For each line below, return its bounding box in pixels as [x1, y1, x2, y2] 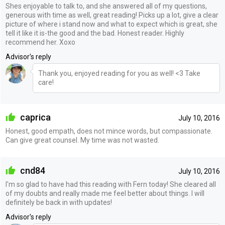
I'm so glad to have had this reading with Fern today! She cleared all [5, 180, 216, 188]
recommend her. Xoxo [5, 38, 75, 47]
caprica [18, 112, 51, 123]
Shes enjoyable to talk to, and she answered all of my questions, [5, 2, 207, 11]
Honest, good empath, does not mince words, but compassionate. [5, 127, 212, 135]
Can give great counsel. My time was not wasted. [5, 136, 159, 144]
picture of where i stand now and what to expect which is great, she [5, 20, 217, 29]
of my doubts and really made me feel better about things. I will [5, 189, 204, 197]
